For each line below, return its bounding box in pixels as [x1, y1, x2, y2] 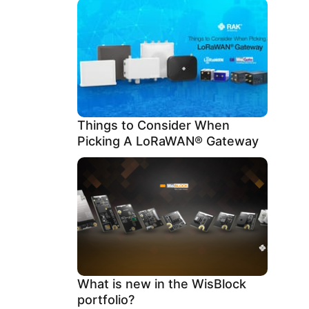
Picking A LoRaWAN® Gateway [77, 133, 259, 148]
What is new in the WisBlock [77, 277, 246, 291]
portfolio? [77, 292, 134, 307]
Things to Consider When [77, 117, 230, 132]
